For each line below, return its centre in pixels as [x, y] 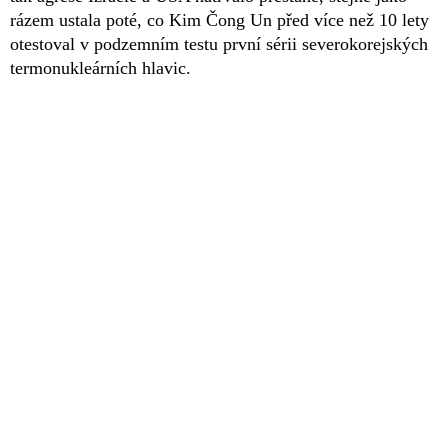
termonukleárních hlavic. [100, 68]
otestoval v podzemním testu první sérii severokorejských [219, 44]
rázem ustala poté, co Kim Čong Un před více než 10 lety [219, 20]
